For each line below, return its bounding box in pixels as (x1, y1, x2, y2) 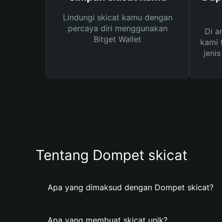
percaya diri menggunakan (67, 23, 167, 33)
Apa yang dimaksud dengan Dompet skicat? (48, 182, 214, 192)
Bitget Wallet (94, 34, 141, 44)
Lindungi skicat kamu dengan (62, 12, 172, 22)
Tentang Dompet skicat (36, 147, 187, 164)
